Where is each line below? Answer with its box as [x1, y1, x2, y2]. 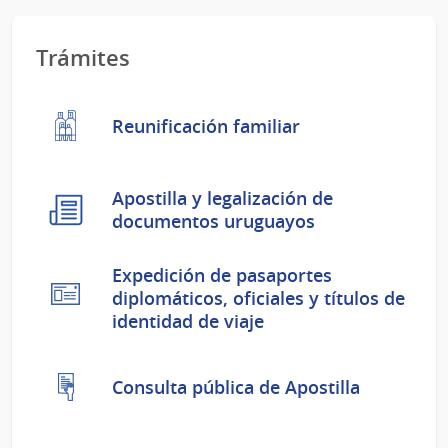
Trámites [36, 43, 130, 74]
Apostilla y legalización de [112, 186, 333, 211]
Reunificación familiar [112, 113, 300, 138]
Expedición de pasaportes [112, 263, 332, 288]
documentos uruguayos [112, 209, 315, 234]
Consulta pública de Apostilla [112, 374, 360, 399]
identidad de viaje [112, 309, 264, 334]
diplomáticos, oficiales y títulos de [112, 286, 405, 311]
